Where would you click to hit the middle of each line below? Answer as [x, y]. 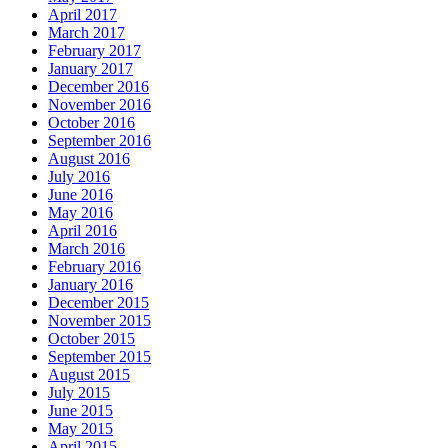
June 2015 [80, 410]
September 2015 [99, 356]
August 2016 [89, 158]
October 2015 [91, 338]
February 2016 [94, 266]
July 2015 [79, 392]
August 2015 [89, 374]
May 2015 [80, 428]
